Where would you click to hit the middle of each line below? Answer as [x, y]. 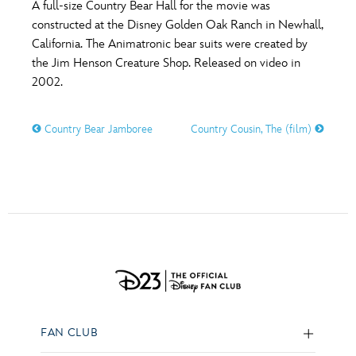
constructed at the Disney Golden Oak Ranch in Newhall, [178, 25]
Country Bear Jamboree [97, 129]
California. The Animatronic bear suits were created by [170, 44]
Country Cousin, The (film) [253, 129]
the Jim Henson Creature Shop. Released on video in [166, 63]
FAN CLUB [70, 332]
